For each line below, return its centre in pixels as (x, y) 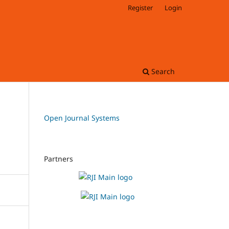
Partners (59, 158)
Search (162, 71)
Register (141, 7)
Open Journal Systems (82, 118)
